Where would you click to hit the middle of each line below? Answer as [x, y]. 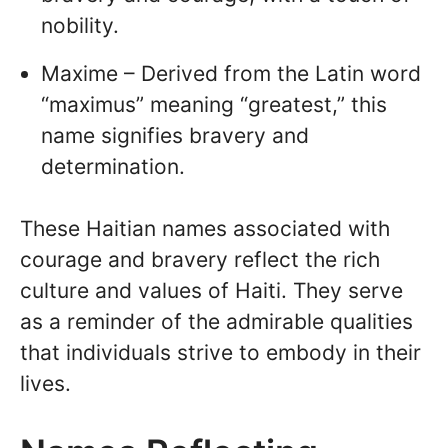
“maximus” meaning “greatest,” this [214, 104]
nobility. [80, 25]
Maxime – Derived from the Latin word [231, 73]
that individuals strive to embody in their [220, 353]
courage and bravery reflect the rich [200, 260]
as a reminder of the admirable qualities [216, 322]
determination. [113, 166]
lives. [45, 384]
